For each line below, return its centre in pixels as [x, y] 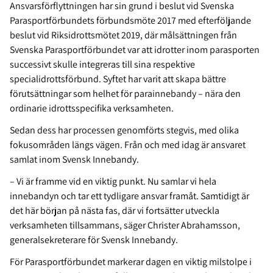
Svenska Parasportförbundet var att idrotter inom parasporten [135, 50]
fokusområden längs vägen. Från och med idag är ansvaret [128, 145]
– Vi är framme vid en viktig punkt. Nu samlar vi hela [113, 182]
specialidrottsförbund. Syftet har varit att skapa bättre [118, 79]
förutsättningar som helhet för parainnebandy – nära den [125, 94]
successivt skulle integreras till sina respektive [102, 65]
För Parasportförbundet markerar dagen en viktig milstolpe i [131, 262]
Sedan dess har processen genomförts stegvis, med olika [124, 130]
